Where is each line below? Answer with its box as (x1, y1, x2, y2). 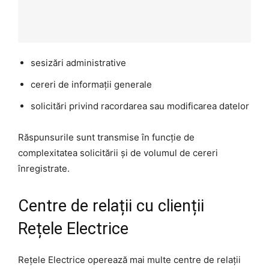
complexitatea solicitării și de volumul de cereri (18, 147, 218, 159)
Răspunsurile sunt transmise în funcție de (18, 131, 195, 143)
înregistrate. (18, 162, 70, 174)
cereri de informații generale (31, 78, 152, 90)
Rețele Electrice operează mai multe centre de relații (18, 253, 241, 265)
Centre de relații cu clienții (18, 196, 204, 216)
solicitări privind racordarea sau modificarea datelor (31, 100, 249, 112)
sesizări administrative (31, 56, 126, 68)
